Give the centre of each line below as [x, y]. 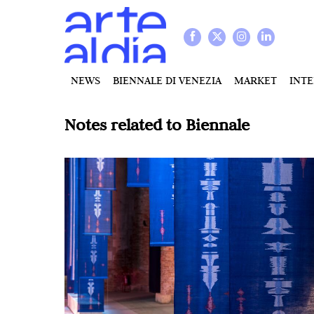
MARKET [255, 80]
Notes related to [125, 124]
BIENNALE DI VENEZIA [167, 80]
